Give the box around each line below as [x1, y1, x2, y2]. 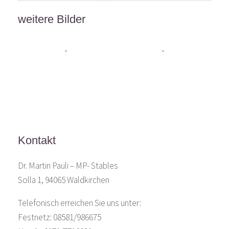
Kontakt [17, 134, 56, 147]
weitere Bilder [17, 12, 85, 26]
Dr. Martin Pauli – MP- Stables [17, 159, 118, 171]
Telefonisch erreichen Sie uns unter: [17, 197, 141, 209]
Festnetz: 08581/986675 [17, 212, 101, 223]
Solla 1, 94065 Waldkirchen [17, 174, 109, 186]
